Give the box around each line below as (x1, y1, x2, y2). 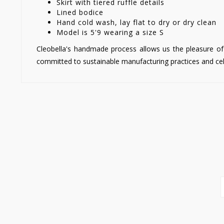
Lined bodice (56, 7, 103, 17)
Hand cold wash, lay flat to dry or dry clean (56, 17, 216, 27)
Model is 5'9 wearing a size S (56, 27, 164, 37)
